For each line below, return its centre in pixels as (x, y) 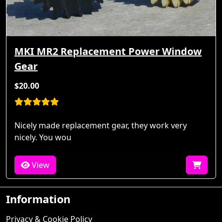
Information (38, 199)
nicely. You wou (43, 138)
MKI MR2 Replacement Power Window (108, 52)
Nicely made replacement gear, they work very (101, 126)
